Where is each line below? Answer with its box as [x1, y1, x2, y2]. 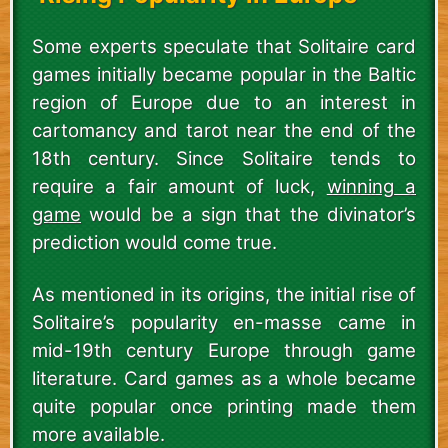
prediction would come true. [32, 230, 277, 254]
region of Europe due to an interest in [32, 90, 416, 114]
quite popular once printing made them [32, 394, 416, 418]
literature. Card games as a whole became [32, 366, 416, 390]
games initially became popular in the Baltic [32, 62, 416, 86]
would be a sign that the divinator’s [81, 202, 416, 226]
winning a [326, 174, 417, 198]
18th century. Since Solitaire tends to [32, 146, 416, 170]
